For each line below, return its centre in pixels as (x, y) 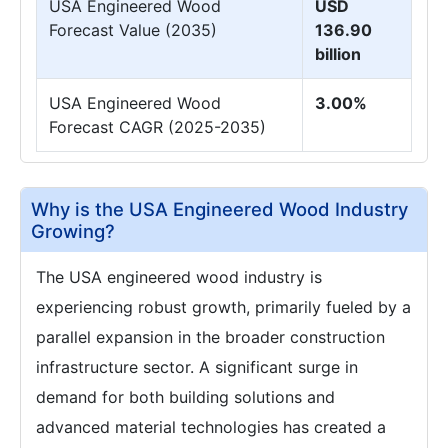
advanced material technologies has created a (211, 427)
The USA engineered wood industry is (179, 277)
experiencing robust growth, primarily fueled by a (223, 307)
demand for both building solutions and (185, 397)
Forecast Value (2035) (133, 30)
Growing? (73, 231)
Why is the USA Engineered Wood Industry (219, 209)
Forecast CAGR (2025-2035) (157, 127)
